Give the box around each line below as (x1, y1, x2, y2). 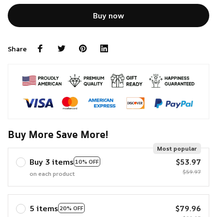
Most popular (157, 144, 197, 153)
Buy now (93, 10, 124, 21)
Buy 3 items (30, 156, 74, 167)
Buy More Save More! (8, 127, 108, 141)
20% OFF (60, 204, 83, 213)
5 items (30, 202, 58, 214)
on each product (30, 169, 75, 178)
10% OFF (75, 157, 99, 166)
